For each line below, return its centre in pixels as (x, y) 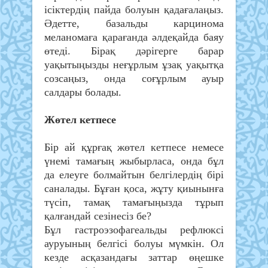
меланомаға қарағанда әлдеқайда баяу (134, 37)
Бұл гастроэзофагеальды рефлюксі (134, 230)
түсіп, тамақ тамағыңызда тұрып (134, 202)
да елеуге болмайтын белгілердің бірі (134, 175)
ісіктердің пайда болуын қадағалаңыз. (134, 10)
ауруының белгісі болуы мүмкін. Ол (134, 244)
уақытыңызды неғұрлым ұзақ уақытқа (134, 65)
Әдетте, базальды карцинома (134, 24)
